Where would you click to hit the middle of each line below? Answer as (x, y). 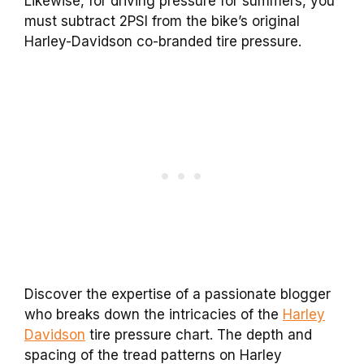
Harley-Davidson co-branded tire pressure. (163, 42)
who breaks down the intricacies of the (154, 314)
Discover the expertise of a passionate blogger (178, 294)
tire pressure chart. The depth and (199, 334)
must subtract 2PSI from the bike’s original (162, 22)
